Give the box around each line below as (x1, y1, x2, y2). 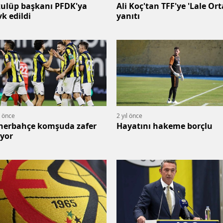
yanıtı (116, 10, 140, 22)
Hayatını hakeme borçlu (116, 120, 213, 131)
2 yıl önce (116, 111, 142, 120)
